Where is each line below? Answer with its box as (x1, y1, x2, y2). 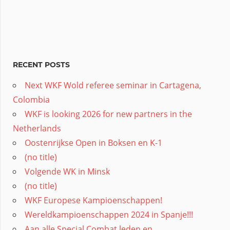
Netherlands (13, 122, 61, 134)
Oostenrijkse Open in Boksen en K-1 (25, 137, 162, 148)
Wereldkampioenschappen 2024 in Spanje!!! (25, 208, 193, 220)
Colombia (13, 93, 50, 105)
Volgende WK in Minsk (25, 165, 110, 177)
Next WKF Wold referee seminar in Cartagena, (25, 79, 201, 91)
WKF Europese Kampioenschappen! (25, 194, 162, 206)
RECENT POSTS (13, 60, 70, 69)
